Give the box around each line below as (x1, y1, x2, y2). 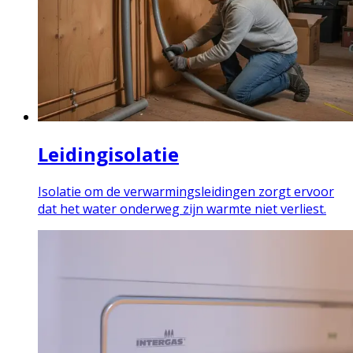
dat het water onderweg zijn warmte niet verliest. (38, 199, 326, 217)
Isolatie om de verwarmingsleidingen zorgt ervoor (38, 182, 334, 200)
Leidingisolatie (38, 140, 179, 167)
